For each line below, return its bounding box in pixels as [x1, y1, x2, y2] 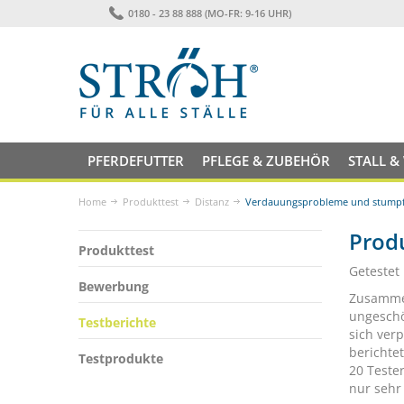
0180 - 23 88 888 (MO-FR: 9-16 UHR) [127, 6, 291, 20]
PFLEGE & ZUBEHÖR [202, 151, 330, 170]
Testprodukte [78, 350, 163, 367]
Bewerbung [78, 278, 149, 295]
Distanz [195, 195, 229, 208]
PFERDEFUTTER [87, 151, 184, 170]
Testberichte [78, 314, 156, 331]
